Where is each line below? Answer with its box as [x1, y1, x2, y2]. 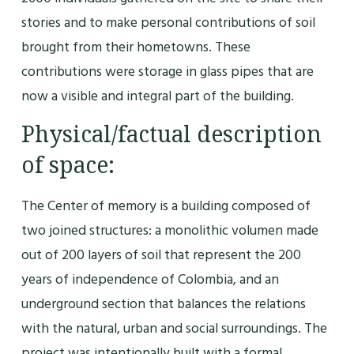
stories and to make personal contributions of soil [21, 10, 315, 34]
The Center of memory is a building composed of [21, 194, 311, 218]
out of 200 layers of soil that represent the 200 [21, 243, 301, 267]
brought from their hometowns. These [21, 35, 250, 58]
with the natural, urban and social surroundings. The [21, 317, 327, 341]
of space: [21, 151, 115, 180]
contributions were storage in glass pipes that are [21, 59, 314, 83]
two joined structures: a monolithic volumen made [21, 219, 318, 243]
